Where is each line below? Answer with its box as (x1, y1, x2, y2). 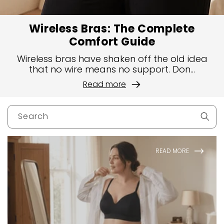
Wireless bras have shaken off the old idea (16, 52, 207, 65)
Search (18, 110, 48, 122)
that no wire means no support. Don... (29, 63, 195, 75)
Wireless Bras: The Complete (28, 21, 195, 36)
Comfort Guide (68, 34, 155, 49)
